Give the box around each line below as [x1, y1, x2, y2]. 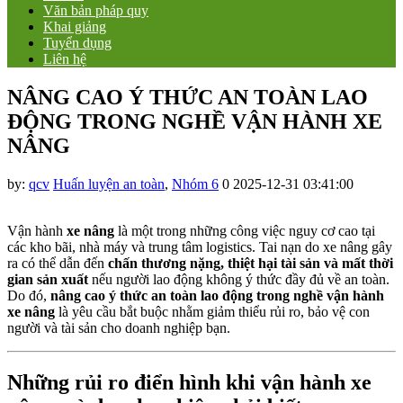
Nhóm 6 [172, 175, 219, 192]
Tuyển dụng [43, 34, 112, 50]
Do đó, [7, 287, 50, 303]
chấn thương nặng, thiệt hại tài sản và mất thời [108, 255, 393, 271]
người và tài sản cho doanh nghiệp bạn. [7, 319, 230, 336]
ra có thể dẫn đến [7, 255, 108, 271]
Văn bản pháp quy [43, 2, 148, 18]
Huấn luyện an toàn [53, 175, 165, 192]
